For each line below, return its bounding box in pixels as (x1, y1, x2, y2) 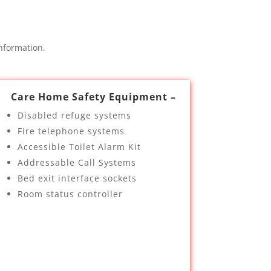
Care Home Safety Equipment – (10, 90, 176, 103)
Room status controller (17, 188, 123, 200)
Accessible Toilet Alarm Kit (17, 141, 141, 152)
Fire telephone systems (17, 125, 125, 137)
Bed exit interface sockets (17, 172, 137, 184)
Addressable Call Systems (17, 157, 136, 168)
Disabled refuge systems (17, 109, 131, 121)
